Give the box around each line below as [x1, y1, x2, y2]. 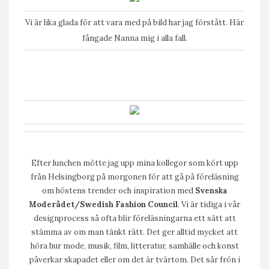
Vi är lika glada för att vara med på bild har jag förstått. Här [25, 17, 244, 28]
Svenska [195, 186, 228, 196]
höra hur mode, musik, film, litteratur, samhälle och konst [30, 241, 239, 251]
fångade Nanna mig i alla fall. [82, 33, 187, 43]
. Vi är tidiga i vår [178, 199, 240, 210]
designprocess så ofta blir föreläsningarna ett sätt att [33, 213, 236, 223]
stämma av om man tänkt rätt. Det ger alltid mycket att [31, 227, 238, 237]
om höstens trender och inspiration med [41, 186, 195, 196]
